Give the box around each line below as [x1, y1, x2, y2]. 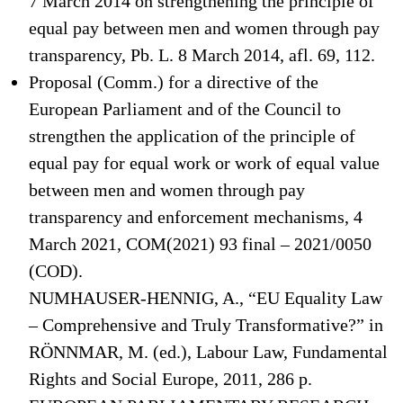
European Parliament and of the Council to [29, 99, 341, 119]
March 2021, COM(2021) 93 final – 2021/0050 [29, 234, 372, 254]
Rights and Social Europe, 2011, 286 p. [29, 369, 312, 389]
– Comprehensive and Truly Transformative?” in [29, 315, 383, 335]
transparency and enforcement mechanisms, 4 [29, 207, 363, 227]
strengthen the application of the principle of [29, 126, 355, 146]
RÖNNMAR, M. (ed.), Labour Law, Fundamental [29, 342, 388, 362]
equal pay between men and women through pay [29, 18, 380, 38]
